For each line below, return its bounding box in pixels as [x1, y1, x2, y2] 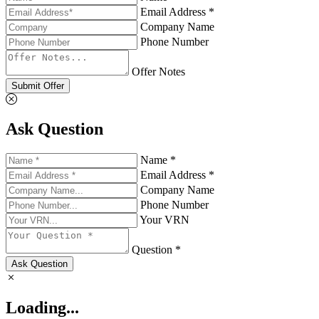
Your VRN [140, 214, 189, 226]
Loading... [6, 298, 79, 318]
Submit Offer [11, 80, 64, 91]
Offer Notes [132, 65, 185, 78]
